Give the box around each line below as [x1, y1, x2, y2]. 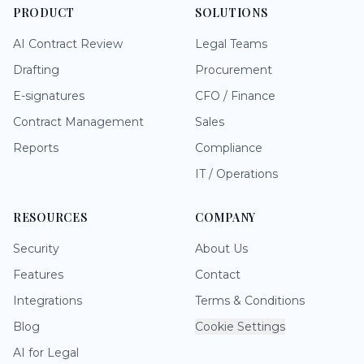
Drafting [13, 63, 59, 78]
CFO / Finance [195, 89, 275, 104]
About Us [195, 241, 248, 257]
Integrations [13, 293, 82, 309]
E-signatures [13, 89, 84, 104]
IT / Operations [195, 167, 278, 182]
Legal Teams [195, 37, 267, 52]
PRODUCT [13, 5, 75, 21]
